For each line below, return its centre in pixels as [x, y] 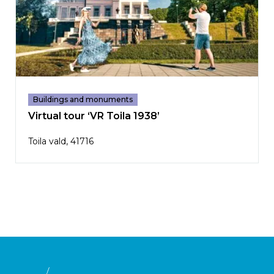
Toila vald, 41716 [61, 142]
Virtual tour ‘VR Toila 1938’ [94, 116]
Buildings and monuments [83, 100]
